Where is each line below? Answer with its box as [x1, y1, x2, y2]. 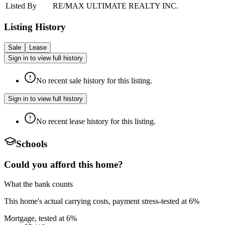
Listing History [4, 21, 66, 32]
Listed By [6, 2, 37, 11]
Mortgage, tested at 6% [4, 213, 77, 222]
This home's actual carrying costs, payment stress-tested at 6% [4, 196, 199, 205]
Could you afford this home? [4, 159, 123, 170]
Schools [16, 139, 47, 150]
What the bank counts [4, 179, 73, 188]
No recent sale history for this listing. [36, 76, 152, 85]
